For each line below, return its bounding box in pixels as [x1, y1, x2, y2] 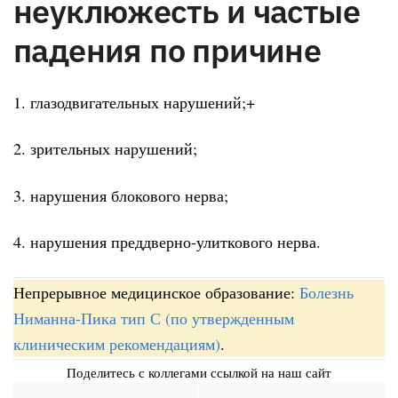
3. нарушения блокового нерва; [13, 184, 228, 206]
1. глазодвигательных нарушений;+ [13, 91, 255, 113]
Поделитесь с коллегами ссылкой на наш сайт [67, 362, 331, 381]
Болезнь [299, 281, 354, 303]
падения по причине [13, 28, 322, 71]
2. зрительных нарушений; [13, 138, 197, 160]
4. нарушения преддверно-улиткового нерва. [13, 231, 321, 253]
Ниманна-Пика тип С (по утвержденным [13, 306, 294, 329]
